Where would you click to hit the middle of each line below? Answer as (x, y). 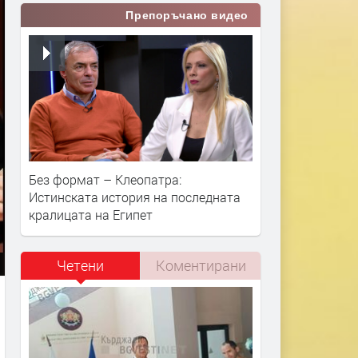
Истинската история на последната (135, 197)
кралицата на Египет (91, 215)
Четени (80, 266)
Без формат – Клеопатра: (105, 180)
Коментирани (201, 266)
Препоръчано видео (187, 15)
